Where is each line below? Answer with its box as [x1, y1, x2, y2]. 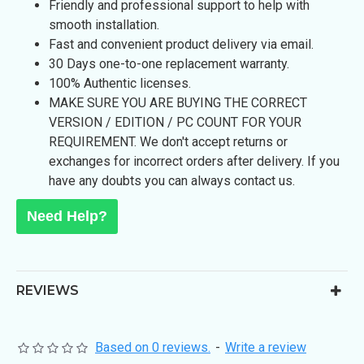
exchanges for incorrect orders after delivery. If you [49, 154, 340, 169]
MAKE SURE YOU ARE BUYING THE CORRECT [49, 95, 307, 110]
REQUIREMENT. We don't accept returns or [49, 134, 288, 149]
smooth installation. [49, 17, 159, 32]
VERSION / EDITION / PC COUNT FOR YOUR [49, 115, 301, 130]
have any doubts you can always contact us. [49, 173, 295, 188]
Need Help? [27, 208, 107, 224]
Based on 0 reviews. [95, 340, 210, 355]
